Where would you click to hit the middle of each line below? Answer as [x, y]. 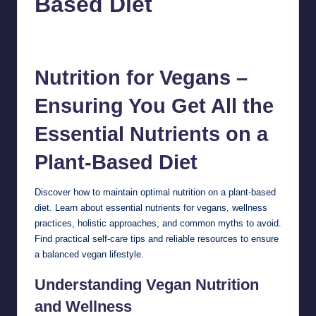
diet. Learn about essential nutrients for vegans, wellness [151, 207]
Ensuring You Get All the [154, 105]
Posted [46, 38]
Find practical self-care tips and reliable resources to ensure [157, 238]
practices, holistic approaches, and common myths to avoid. [158, 223]
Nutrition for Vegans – [141, 77]
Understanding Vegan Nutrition [147, 284]
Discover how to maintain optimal [104, 192]
